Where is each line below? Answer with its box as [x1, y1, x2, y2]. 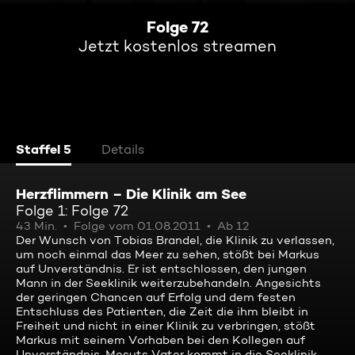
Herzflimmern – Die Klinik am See [16, 185, 246, 203]
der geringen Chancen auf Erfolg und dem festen [16, 290, 296, 304]
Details [101, 142, 144, 157]
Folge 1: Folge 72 [16, 202, 128, 219]
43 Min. [16, 219, 57, 233]
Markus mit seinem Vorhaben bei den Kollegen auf [16, 333, 305, 347]
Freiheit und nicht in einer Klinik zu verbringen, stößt [16, 319, 315, 333]
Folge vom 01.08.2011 [74, 219, 200, 233]
